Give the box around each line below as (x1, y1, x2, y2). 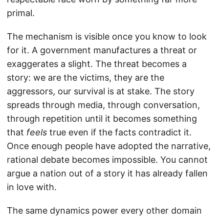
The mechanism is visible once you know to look (7, 31, 207, 42)
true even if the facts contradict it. (47, 127, 192, 137)
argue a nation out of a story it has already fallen (7, 168, 208, 178)
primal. (7, 7, 35, 18)
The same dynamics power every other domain (7, 205, 202, 216)
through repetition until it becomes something (7, 113, 197, 124)
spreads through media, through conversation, (7, 99, 200, 110)
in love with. (7, 181, 57, 192)
